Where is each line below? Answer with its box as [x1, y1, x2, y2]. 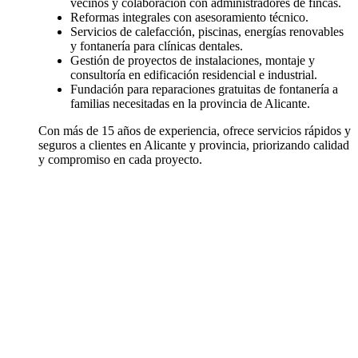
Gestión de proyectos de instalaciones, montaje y [70, 54, 315, 68]
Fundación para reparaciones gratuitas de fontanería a [70, 82, 338, 97]
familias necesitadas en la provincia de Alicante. [70, 97, 310, 111]
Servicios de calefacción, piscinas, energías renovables [70, 25, 344, 39]
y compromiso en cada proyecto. [38, 153, 202, 167]
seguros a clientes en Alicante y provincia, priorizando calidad [38, 138, 349, 153]
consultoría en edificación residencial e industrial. [70, 68, 317, 82]
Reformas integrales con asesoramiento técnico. [70, 10, 308, 25]
